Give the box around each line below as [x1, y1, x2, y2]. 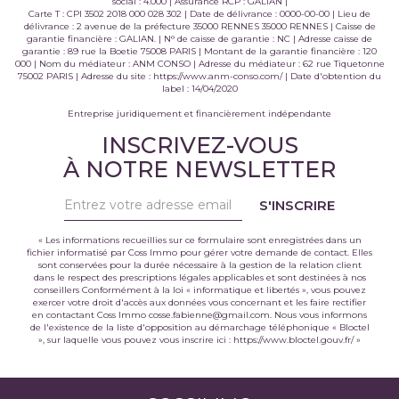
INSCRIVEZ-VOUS [101, 131, 298, 159]
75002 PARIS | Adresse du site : [18, 69, 153, 82]
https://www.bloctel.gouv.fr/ [233, 333, 354, 346]
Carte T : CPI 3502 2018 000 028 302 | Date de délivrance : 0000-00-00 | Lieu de [28, 7, 370, 20]
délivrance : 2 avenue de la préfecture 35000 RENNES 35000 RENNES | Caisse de [23, 20, 376, 32]
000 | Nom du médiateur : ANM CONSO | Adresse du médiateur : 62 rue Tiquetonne [14, 57, 385, 69]
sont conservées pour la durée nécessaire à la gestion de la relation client [37, 258, 362, 271]
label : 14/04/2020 [161, 82, 238, 94]
